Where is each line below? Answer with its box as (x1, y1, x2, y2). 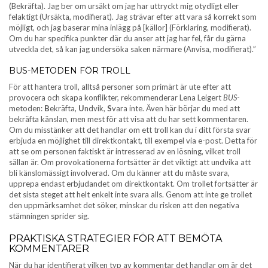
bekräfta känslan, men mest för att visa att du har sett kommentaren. (9, 114, 248, 124)
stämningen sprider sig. (9, 211, 89, 221)
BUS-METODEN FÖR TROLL (9, 65, 130, 76)
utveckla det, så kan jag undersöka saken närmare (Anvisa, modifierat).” (9, 44, 256, 54)
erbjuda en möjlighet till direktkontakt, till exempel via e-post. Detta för (9, 135, 257, 145)
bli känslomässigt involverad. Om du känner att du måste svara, (9, 167, 230, 178)
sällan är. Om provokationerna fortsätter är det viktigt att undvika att (9, 157, 251, 167)
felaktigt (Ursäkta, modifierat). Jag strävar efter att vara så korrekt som (9, 11, 257, 22)
